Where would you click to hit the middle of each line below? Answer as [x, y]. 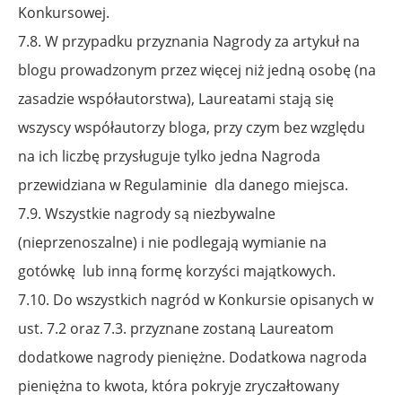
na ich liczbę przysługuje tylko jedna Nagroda [169, 156]
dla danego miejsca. [281, 184]
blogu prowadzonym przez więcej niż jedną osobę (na [197, 70]
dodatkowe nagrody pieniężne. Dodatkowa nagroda [192, 357]
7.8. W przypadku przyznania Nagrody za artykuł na [189, 41]
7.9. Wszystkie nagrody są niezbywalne [147, 213]
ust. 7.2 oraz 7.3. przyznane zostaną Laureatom [176, 328]
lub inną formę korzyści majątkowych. [209, 271]
